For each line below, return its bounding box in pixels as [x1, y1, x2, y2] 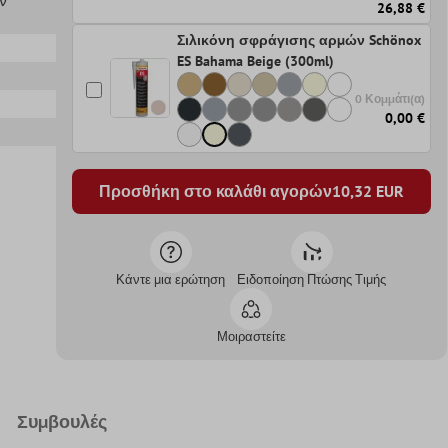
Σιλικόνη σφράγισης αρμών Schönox [176, 30, 421, 49]
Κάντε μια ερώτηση [116, 270, 226, 288]
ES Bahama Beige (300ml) [176, 51, 334, 70]
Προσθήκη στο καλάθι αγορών [98, 181, 332, 202]
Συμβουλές [16, 409, 107, 433]
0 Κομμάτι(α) [355, 91, 426, 107]
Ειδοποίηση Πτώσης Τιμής [237, 270, 387, 288]
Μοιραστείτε [216, 327, 286, 345]
